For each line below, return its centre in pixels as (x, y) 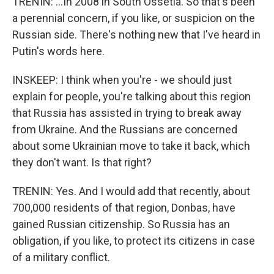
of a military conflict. (61, 257)
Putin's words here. (58, 51)
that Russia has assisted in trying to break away (127, 113)
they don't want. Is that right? (82, 162)
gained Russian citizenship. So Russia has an (121, 224)
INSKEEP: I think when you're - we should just (122, 80)
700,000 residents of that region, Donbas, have (124, 208)
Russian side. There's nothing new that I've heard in (136, 35)
